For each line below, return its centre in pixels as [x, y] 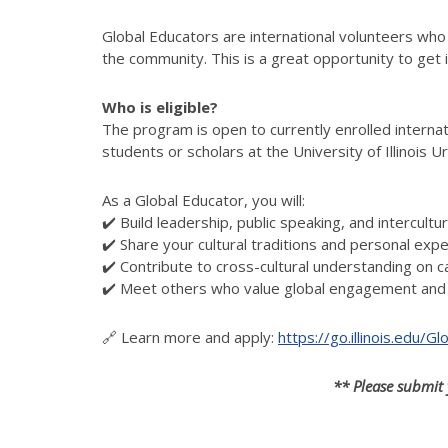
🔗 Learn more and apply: [190, 336]
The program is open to [184, 128]
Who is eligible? [160, 106]
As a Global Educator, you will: [203, 199]
